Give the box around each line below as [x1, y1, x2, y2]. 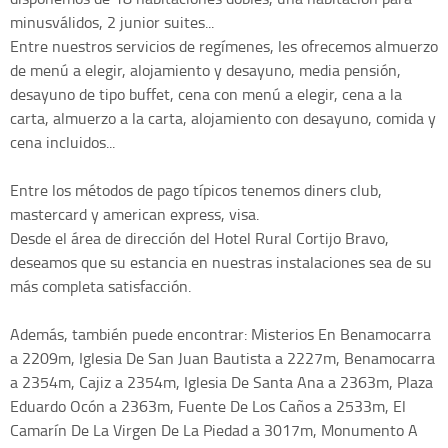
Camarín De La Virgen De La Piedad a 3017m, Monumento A [10, 419, 418, 442]
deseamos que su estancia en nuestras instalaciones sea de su [10, 251, 432, 274]
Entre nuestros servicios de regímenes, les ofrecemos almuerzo [10, 35, 438, 58]
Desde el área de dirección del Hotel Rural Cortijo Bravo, [10, 227, 389, 250]
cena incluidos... [10, 131, 115, 154]
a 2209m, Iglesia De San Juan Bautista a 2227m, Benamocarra [10, 347, 435, 370]
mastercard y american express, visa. [10, 203, 259, 226]
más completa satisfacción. [10, 275, 191, 298]
